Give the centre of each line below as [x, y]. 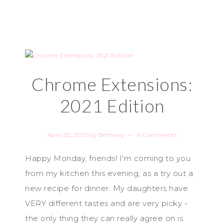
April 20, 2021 [67, 135]
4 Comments [157, 135]
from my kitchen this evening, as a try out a [109, 173]
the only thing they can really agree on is [104, 218]
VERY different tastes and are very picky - [106, 203]
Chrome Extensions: [112, 84]
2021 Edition [112, 105]
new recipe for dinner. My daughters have [106, 188]
